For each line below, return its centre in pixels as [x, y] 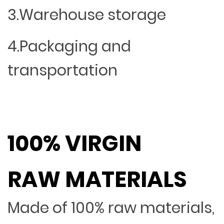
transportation [62, 70]
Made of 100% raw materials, [111, 208]
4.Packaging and [69, 46]
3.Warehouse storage [87, 15]
